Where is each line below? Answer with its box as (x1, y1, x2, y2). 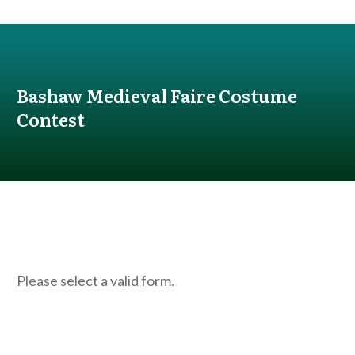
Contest (17, 106, 85, 132)
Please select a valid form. (17, 272, 174, 289)
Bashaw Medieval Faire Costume (17, 82, 297, 109)
